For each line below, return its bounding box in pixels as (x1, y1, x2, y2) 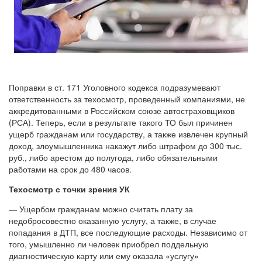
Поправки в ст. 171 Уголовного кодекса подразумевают (9, 81, 220, 93)
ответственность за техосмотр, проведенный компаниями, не (9, 92, 245, 105)
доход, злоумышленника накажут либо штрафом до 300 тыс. (9, 139, 242, 151)
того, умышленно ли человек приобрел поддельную (9, 237, 209, 250)
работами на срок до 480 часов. (9, 163, 132, 175)
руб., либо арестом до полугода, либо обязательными (9, 151, 218, 163)
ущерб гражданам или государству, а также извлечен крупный (9, 127, 248, 140)
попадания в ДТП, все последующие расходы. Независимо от (9, 226, 247, 238)
